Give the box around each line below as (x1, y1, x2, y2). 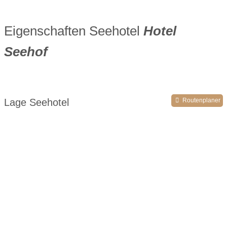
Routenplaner (180, 97, 220, 104)
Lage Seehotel (4, 96, 69, 108)
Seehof (4, 45, 48, 59)
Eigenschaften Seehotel (4, 24, 143, 39)
